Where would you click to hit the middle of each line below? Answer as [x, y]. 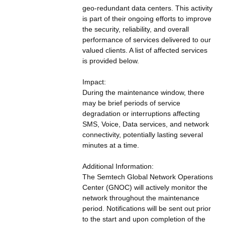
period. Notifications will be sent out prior [146, 208]
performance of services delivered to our [146, 39]
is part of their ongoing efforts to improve [147, 18]
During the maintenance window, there [143, 92]
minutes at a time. [110, 145]
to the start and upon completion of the [144, 219]
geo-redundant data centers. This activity [147, 8]
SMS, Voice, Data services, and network [145, 124]
